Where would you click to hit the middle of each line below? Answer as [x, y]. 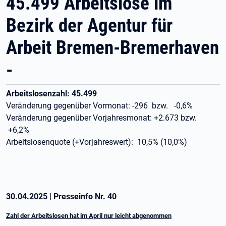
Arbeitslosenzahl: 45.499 [51, 94]
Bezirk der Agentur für [89, 25]
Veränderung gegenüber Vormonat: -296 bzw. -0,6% [99, 106]
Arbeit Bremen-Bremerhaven [112, 48]
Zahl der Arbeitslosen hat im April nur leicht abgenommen [89, 216]
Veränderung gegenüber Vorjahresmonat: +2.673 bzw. [102, 118]
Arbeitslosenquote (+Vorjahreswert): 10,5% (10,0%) [97, 142]
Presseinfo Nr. [80, 196]
